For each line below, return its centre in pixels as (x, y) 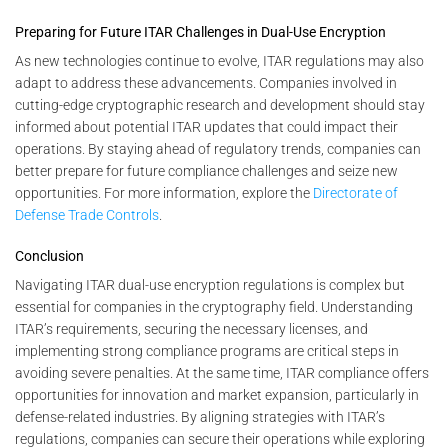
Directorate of (355, 193)
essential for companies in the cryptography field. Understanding (214, 306)
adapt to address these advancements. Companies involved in (206, 83)
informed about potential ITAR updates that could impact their (206, 127)
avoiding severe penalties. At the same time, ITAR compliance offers (222, 372)
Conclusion (49, 255)
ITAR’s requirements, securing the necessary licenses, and (191, 328)
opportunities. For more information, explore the (164, 193)
